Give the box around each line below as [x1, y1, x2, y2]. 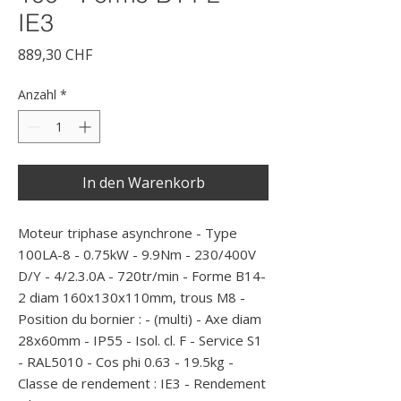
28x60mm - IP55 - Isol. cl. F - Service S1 [18, 331, 262, 349]
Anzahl [18, 86, 56, 103]
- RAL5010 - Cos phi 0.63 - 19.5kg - [18, 353, 234, 371]
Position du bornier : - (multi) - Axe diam [18, 310, 261, 328]
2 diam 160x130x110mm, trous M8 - [18, 288, 245, 306]
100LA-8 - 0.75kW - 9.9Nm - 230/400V [18, 245, 256, 263]
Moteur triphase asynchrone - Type [18, 224, 237, 242]
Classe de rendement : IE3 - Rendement [18, 374, 266, 392]
